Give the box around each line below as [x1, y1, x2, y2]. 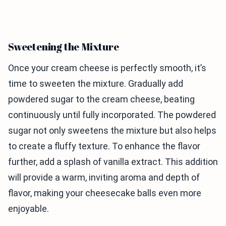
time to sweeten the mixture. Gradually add [8, 78, 183, 89]
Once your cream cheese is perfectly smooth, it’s [8, 63, 206, 74]
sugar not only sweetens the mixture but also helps [8, 125, 216, 136]
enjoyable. [8, 203, 49, 214]
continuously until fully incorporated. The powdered [8, 109, 216, 121]
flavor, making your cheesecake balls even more [8, 188, 201, 199]
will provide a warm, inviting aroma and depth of [8, 172, 200, 183]
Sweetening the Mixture [8, 40, 119, 54]
